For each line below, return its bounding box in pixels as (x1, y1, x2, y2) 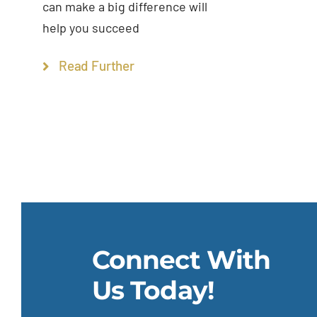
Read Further (59, 57, 134, 74)
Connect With (91, 243, 271, 275)
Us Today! (91, 274, 214, 306)
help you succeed (42, 20, 139, 36)
